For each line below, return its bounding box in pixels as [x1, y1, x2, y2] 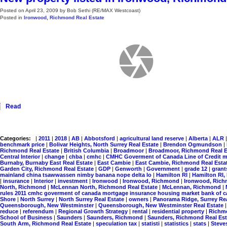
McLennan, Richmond [162, 184, 222, 190]
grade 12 [184, 166, 209, 172]
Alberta [188, 135, 209, 141]
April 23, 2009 [25, 8, 58, 13]
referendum [23, 208, 55, 214]
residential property [152, 208, 206, 214]
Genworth [115, 166, 143, 172]
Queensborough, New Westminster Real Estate [98, 202, 225, 208]
